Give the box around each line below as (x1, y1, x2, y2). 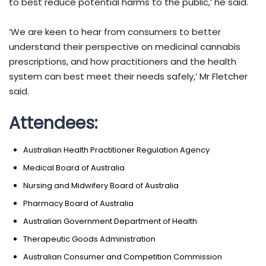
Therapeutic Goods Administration (23, 233, 156, 245)
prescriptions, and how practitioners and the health (9, 55, 236, 68)
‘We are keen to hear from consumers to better (9, 25, 221, 38)
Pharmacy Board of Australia (23, 197, 134, 209)
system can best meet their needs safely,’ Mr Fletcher (9, 69, 248, 83)
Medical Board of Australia (23, 161, 125, 173)
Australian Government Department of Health (23, 215, 197, 227)
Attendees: (9, 111, 97, 135)
